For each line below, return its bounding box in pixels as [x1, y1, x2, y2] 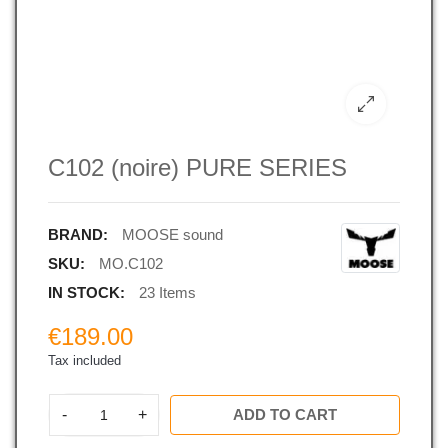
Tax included [47, 352, 121, 368]
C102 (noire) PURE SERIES [47, 153, 347, 181]
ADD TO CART [233, 405, 337, 423]
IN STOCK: [47, 283, 125, 301]
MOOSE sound [121, 225, 223, 243]
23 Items [138, 283, 196, 301]
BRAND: [47, 225, 108, 243]
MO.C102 [98, 254, 163, 272]
